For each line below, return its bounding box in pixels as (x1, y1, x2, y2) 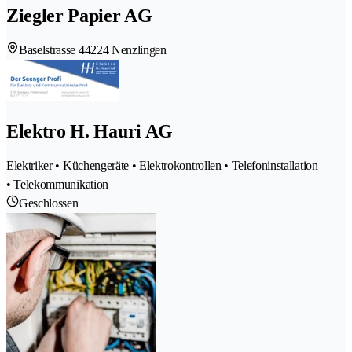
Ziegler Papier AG (6, 5, 152, 27)
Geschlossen (19, 196, 79, 211)
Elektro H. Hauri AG (6, 121, 173, 142)
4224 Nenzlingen (84, 43, 167, 57)
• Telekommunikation (6, 178, 108, 192)
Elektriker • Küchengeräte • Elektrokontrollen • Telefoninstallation (6, 159, 318, 173)
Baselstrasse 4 (19, 43, 85, 57)
